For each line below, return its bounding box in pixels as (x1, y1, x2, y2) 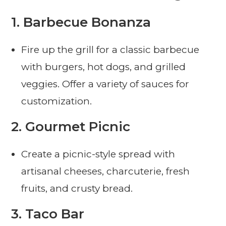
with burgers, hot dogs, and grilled (21, 61, 186, 73)
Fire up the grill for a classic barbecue (21, 44, 200, 56)
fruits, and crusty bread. (21, 183, 133, 195)
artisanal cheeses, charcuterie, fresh (21, 165, 190, 178)
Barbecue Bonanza (23, 14, 151, 31)
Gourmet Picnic (25, 119, 131, 135)
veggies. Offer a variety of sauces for (21, 78, 190, 90)
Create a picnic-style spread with (21, 148, 176, 160)
